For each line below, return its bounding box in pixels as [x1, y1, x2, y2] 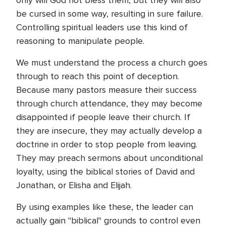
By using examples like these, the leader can [16, 201, 193, 212]
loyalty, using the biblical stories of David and [16, 166, 195, 177]
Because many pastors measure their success [16, 84, 197, 95]
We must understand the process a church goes [16, 57, 207, 68]
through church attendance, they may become [16, 98, 202, 109]
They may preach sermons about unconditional [16, 152, 203, 163]
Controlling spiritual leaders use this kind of [16, 22, 188, 33]
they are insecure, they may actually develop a [16, 125, 202, 136]
